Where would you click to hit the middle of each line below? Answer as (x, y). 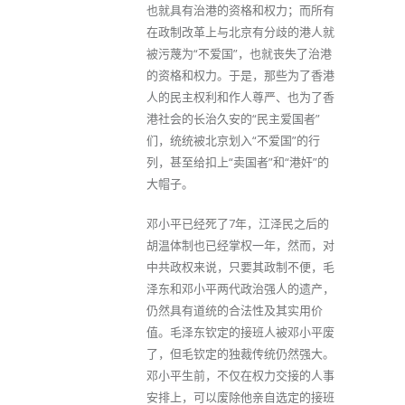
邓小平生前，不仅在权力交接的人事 (240, 375)
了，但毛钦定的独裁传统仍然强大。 (240, 353)
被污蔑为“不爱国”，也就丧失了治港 (239, 53)
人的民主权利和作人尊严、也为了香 (240, 97)
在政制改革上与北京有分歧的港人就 (240, 32)
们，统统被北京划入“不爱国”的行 (233, 140)
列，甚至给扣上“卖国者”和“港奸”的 (238, 162)
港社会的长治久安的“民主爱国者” (233, 118)
